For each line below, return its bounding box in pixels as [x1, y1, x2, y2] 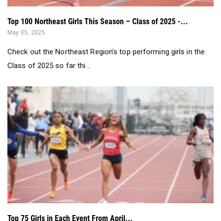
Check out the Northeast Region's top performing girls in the [7, 47, 205, 57]
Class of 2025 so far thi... [7, 61, 90, 71]
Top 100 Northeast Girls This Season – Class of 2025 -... [7, 17, 188, 27]
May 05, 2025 [7, 29, 45, 37]
